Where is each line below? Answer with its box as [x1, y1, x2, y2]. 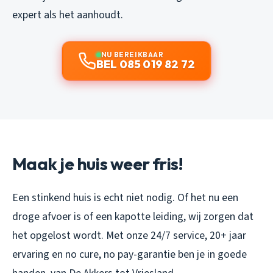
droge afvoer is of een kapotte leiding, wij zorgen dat [12, 208, 253, 224]
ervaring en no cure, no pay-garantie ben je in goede [12, 246, 247, 262]
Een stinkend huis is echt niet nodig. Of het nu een [12, 190, 238, 205]
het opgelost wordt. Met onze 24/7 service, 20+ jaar [12, 227, 246, 243]
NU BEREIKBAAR [101, 49, 164, 59]
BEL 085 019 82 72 [96, 57, 196, 71]
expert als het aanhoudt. [12, 7, 123, 23]
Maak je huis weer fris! [12, 152, 183, 174]
